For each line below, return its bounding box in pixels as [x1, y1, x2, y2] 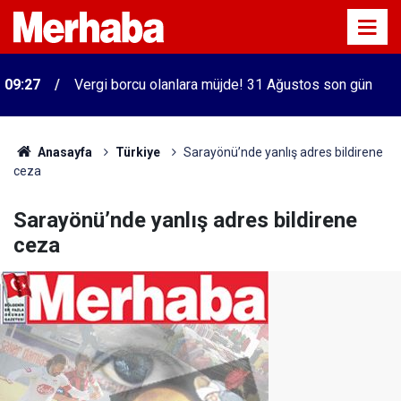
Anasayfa [34, 145, 92, 159]
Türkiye [115, 145, 160, 159]
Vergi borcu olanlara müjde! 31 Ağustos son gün [74, 76, 372, 93]
